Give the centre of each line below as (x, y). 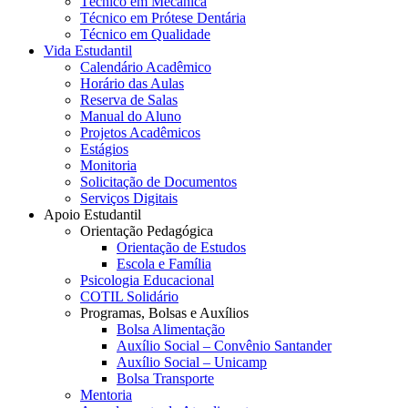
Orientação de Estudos (181, 247)
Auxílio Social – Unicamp (192, 362)
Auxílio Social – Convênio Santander (224, 346)
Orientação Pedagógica (147, 231)
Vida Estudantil (88, 51)
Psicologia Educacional (147, 280)
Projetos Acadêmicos (140, 133)
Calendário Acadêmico (146, 67)
